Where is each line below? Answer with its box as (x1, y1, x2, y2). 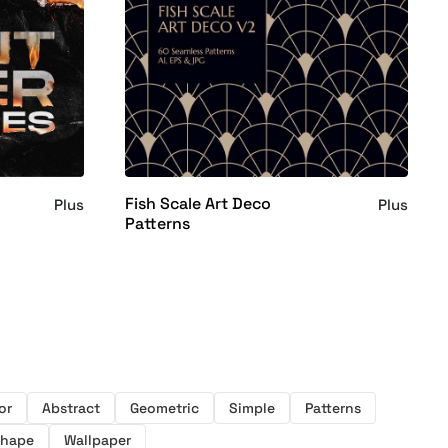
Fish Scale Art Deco (124, 193, 271, 215)
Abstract (42, 399, 100, 418)
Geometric (130, 399, 199, 418)
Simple (229, 399, 275, 418)
